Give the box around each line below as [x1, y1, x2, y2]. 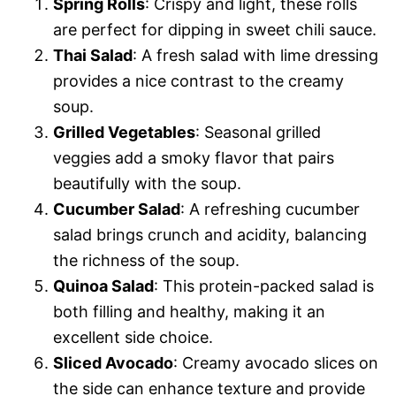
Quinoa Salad [53, 276, 154, 295]
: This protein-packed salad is [154, 276, 374, 295]
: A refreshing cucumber [180, 199, 360, 218]
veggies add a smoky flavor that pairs [53, 148, 334, 167]
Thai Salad [53, 45, 133, 65]
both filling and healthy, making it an [53, 301, 325, 321]
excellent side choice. [53, 327, 213, 346]
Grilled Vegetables [53, 122, 195, 141]
